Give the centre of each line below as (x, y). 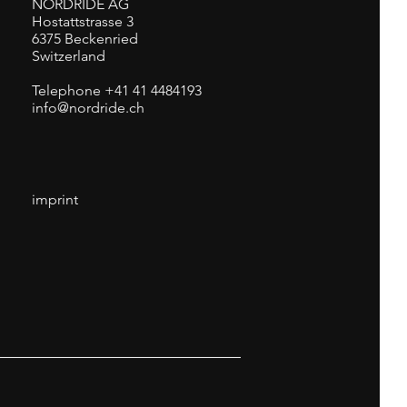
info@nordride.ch (88, 108)
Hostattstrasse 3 (83, 21)
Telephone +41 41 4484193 (117, 90)
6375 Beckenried (85, 39)
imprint (55, 199)
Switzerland (69, 56)
